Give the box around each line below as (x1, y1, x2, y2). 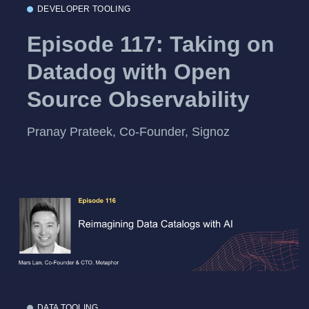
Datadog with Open (27, 59, 231, 84)
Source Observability (27, 86, 250, 112)
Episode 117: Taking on (27, 31, 275, 57)
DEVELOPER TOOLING (37, 4, 131, 14)
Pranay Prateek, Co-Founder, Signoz (27, 125, 230, 139)
